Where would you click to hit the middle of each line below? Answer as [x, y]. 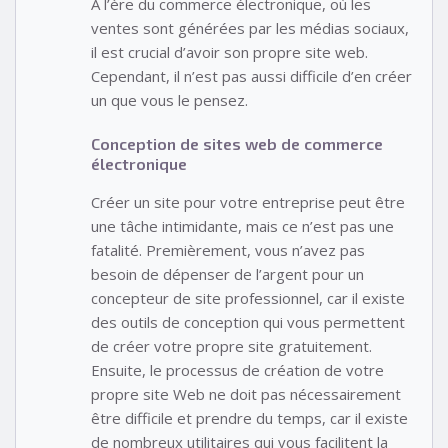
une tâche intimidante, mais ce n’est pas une [242, 226]
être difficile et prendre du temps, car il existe [249, 418]
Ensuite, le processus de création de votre [237, 370]
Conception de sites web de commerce [237, 144]
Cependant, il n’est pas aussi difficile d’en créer [251, 75]
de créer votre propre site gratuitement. [231, 346]
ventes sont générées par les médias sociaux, [250, 27]
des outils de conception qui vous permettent [248, 322]
